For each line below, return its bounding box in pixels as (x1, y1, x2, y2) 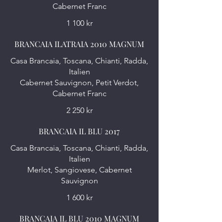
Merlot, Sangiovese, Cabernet (27, 165, 132, 174)
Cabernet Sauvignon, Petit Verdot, (20, 78, 139, 87)
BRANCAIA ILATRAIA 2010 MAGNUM (14, 39, 144, 49)
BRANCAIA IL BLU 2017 (39, 126, 120, 136)
